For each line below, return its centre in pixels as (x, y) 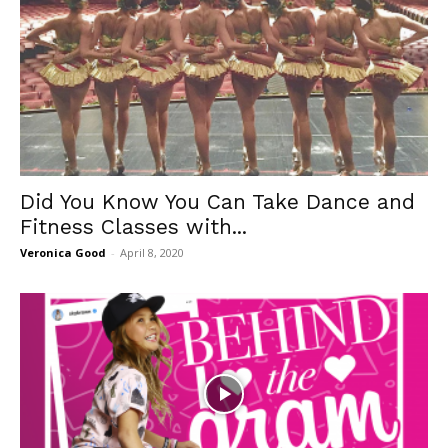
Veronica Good (63, 253)
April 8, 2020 (152, 253)
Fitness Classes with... (133, 227)
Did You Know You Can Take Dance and (217, 202)
